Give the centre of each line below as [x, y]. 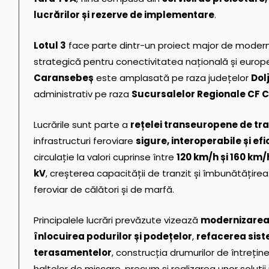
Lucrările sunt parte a [82, 124]
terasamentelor [73, 252]
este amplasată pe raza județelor [172, 77]
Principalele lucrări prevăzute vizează [117, 220]
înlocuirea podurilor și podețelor [113, 236]
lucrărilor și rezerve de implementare [124, 14]
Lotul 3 [50, 45]
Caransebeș [64, 77]
